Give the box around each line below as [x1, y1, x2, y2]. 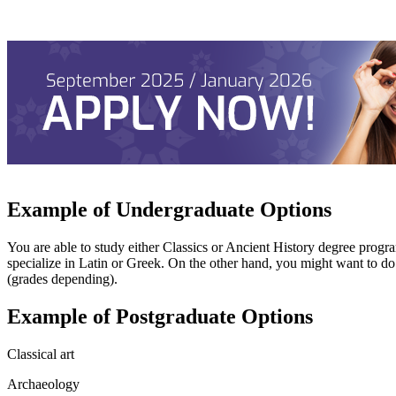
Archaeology [7, 376, 80, 392]
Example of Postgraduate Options [7, 304, 313, 328]
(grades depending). [7, 270, 118, 286]
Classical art [7, 346, 74, 362]
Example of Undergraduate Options [7, 197, 331, 221]
